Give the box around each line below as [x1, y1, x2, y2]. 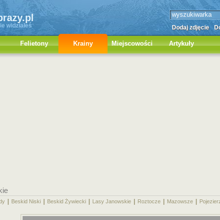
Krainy [73, 40, 93, 47]
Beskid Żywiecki [47, 198, 86, 204]
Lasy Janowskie [92, 198, 131, 204]
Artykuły [168, 40, 194, 47]
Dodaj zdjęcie [172, 24, 209, 31]
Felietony [20, 40, 48, 47]
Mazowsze [167, 198, 193, 204]
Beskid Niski [11, 198, 41, 204]
